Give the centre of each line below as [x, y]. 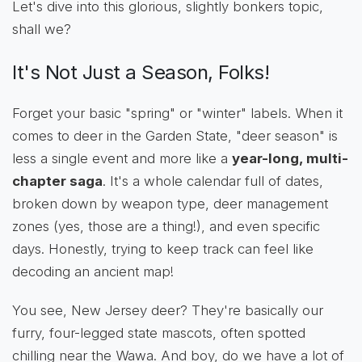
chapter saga [57, 181]
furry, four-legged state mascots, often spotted [159, 333]
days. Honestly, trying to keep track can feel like [163, 249]
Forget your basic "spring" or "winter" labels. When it [177, 114]
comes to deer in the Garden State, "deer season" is [175, 136]
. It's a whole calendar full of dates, [213, 181]
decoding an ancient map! [93, 272]
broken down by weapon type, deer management [170, 204]
